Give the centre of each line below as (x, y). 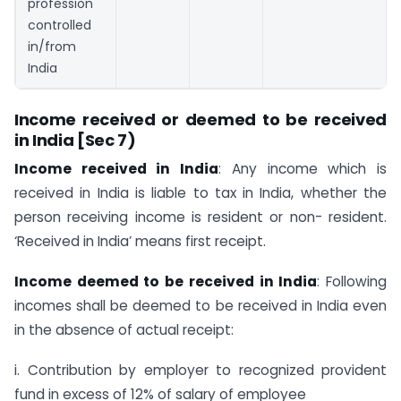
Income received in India (117, 169)
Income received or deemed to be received (200, 119)
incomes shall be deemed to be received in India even (200, 306)
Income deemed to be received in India (166, 282)
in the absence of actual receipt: (124, 330)
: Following (352, 282)
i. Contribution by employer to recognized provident (200, 370)
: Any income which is (303, 169)
